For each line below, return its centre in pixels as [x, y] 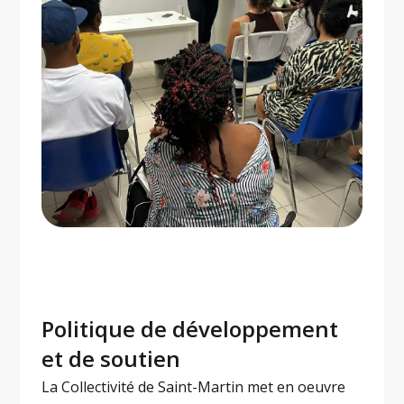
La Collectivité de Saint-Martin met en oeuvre [194, 387]
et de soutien [111, 359]
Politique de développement [190, 329]
